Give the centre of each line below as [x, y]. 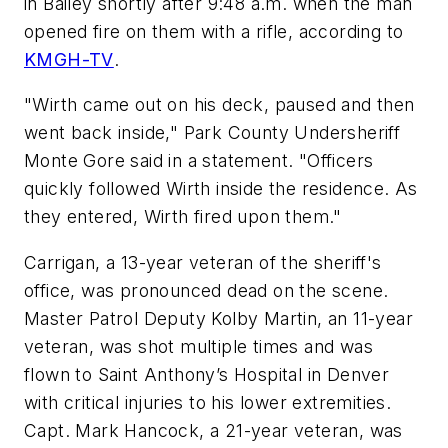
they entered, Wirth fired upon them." [183, 217]
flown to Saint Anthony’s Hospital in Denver [207, 374]
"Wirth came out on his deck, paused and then [219, 105]
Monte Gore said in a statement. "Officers [199, 161]
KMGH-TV [69, 59]
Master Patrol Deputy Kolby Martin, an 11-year [218, 318]
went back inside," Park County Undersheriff [212, 133]
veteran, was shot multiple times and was [198, 346]
